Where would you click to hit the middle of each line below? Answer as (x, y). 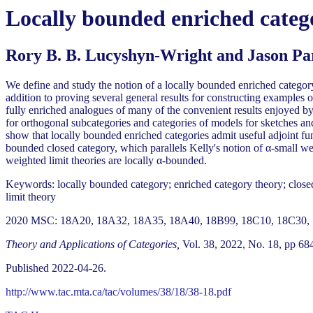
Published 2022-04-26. (56, 268)
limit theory (31, 197)
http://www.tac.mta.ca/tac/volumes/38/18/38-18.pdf (118, 292)
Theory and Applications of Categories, (93, 245)
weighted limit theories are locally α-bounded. (106, 161)
